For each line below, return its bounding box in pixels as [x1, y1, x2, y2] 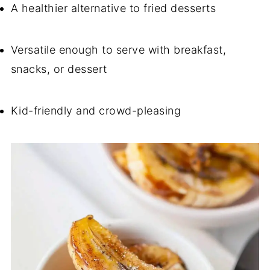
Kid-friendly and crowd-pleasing [10, 104, 181, 117]
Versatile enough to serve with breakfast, [10, 43, 227, 56]
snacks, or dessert [10, 63, 107, 75]
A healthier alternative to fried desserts [10, 2, 216, 14]
